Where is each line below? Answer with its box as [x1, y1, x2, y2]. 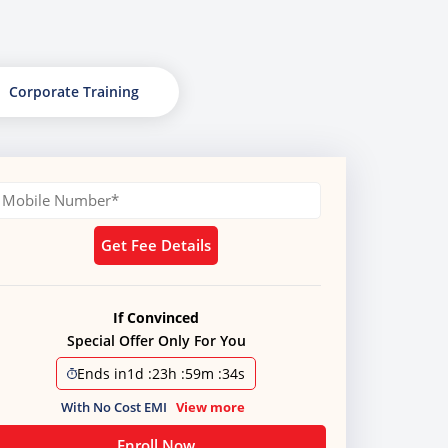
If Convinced [113, 308, 199, 327]
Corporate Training [8, 82, 139, 101]
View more [176, 398, 245, 416]
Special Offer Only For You [66, 331, 246, 350]
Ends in [77, 364, 128, 383]
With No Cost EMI [61, 398, 170, 416]
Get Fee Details [101, 235, 211, 255]
